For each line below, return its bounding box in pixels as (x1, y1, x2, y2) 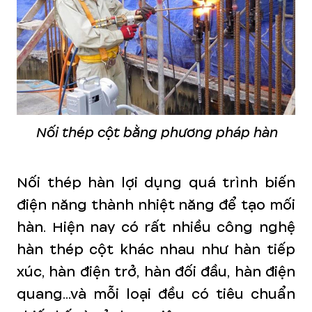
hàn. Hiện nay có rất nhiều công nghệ (17, 217, 295, 237)
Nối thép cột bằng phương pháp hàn (35, 123, 277, 143)
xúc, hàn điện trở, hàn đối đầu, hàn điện (17, 262, 295, 282)
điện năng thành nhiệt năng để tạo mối (17, 195, 295, 215)
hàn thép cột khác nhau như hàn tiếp (17, 240, 295, 260)
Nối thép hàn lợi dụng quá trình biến (17, 173, 295, 193)
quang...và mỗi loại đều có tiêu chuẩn (17, 284, 295, 304)
